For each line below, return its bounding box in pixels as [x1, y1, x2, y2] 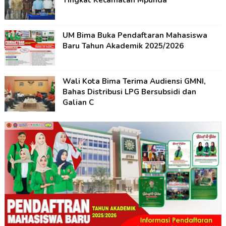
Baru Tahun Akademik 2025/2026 [62, 41, 184, 51]
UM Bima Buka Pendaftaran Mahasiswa [62, 30, 207, 41]
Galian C [62, 97, 94, 108]
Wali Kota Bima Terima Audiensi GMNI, [62, 76, 206, 87]
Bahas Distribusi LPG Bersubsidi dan [62, 87, 196, 97]
